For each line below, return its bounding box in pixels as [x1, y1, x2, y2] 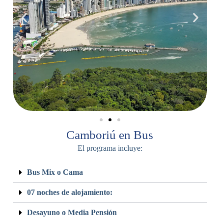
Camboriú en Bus [66, 128, 154, 142]
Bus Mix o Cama [27, 168, 83, 177]
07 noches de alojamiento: [27, 188, 112, 197]
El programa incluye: [77, 144, 142, 153]
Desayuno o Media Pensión [27, 208, 117, 217]
